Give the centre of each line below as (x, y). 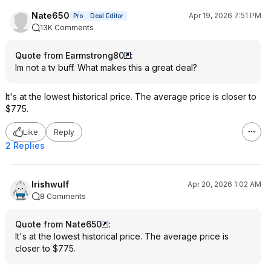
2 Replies (25, 145)
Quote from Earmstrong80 (70, 55)
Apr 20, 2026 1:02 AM (224, 184)
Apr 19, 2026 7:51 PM (225, 15)
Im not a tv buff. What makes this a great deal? (106, 67)
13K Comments (67, 28)
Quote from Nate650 (58, 224)
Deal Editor (107, 16)
